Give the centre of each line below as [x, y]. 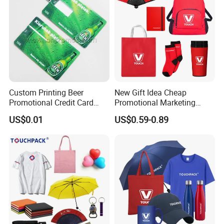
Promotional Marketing [155, 103]
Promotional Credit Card [51, 103]
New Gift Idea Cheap [150, 93]
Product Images [39, 57]
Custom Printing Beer [46, 93]
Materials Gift [138, 113]
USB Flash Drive [37, 113]
